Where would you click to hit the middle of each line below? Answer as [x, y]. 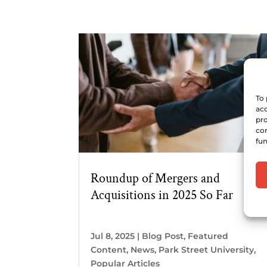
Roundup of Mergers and [155, 179]
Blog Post [163, 236]
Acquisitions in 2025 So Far [162, 195]
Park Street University [206, 250]
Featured [208, 236]
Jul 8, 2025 [113, 236]
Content [108, 250]
